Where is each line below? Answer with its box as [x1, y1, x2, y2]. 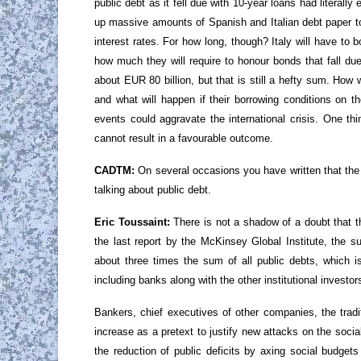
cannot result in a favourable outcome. [94, 131, 273, 144]
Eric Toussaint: [94, 215, 170, 228]
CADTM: [94, 164, 139, 176]
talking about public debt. [94, 183, 211, 196]
